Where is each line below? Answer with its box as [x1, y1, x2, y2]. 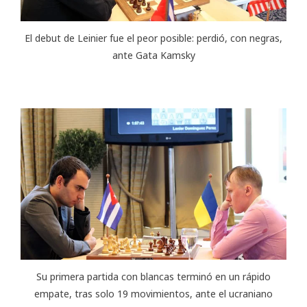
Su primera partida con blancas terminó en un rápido [36, 269, 271, 283]
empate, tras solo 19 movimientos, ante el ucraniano [34, 286, 273, 300]
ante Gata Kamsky [112, 48, 195, 62]
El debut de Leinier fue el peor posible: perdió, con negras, [25, 31, 282, 45]
